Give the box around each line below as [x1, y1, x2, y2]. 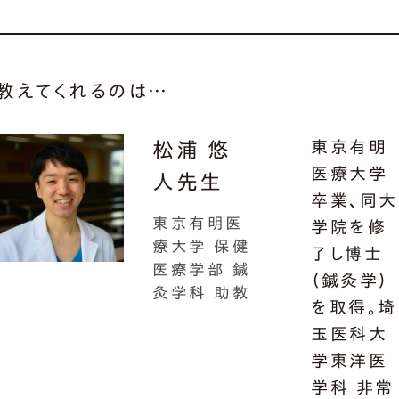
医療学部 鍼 [152, 261, 251, 277]
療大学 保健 [152, 238, 251, 254]
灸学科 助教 [152, 284, 251, 300]
